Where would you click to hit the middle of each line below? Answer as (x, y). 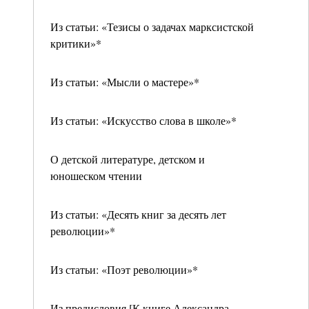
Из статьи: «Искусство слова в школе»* (143, 120)
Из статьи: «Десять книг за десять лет (138, 214)
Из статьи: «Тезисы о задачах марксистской (152, 27)
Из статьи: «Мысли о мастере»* (125, 82)
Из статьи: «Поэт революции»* (124, 269)
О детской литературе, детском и (128, 159)
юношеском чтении (96, 176)
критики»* (76, 43)
